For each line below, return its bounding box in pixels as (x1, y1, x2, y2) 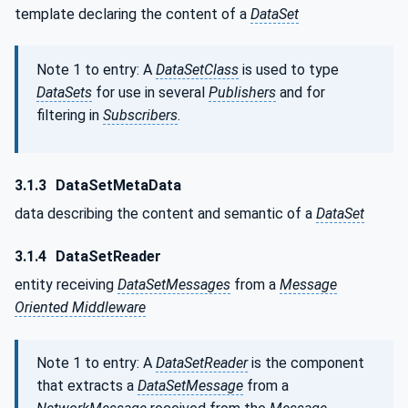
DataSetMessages (117, 276, 230, 294)
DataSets (36, 83, 92, 101)
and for (276, 83, 325, 101)
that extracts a (36, 377, 138, 395)
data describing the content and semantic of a (15, 204, 316, 222)
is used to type (239, 60, 339, 78)
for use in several (92, 83, 209, 101)
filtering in (36, 106, 103, 124)
